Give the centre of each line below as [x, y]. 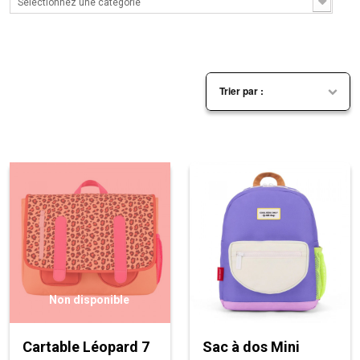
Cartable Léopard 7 [86, 346]
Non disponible [89, 299]
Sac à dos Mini [251, 346]
